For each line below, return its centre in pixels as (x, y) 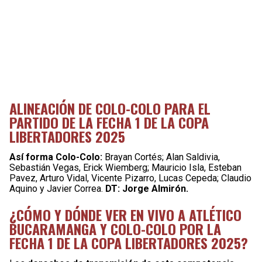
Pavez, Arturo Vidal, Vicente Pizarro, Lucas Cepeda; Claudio (130, 178)
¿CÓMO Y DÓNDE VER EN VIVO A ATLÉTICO (125, 214)
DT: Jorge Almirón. (147, 188)
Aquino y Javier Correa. (57, 188)
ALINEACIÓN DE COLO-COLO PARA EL (110, 108)
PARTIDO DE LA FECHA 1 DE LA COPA (109, 122)
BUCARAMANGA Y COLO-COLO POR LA (115, 228)
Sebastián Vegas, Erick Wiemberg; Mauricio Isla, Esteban (125, 167)
